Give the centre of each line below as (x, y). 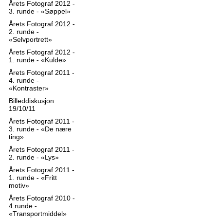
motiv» (19, 185)
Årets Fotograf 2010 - (42, 198)
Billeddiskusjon (31, 101)
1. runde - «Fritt (33, 178)
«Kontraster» (29, 88)
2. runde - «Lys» (34, 157)
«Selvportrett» (30, 39)
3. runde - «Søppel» (40, 11)
